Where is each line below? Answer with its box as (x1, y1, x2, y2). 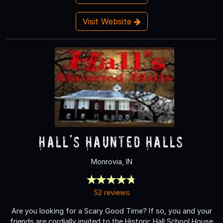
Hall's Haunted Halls (39, 132, 184, 150)
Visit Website (82, 16, 134, 26)
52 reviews (93, 188, 130, 197)
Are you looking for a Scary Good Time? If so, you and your (11, 206, 212, 215)
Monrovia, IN (91, 157, 132, 166)
